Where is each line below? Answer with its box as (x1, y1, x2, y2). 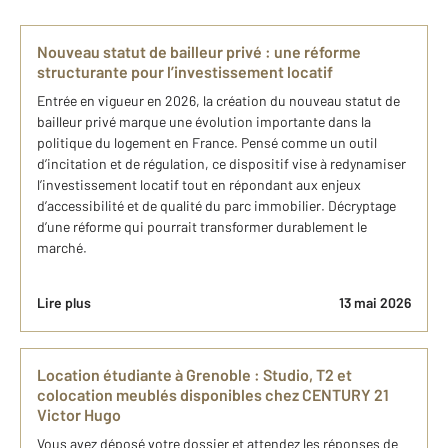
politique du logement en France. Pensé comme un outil (37, 134, 377, 151)
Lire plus (37, 294, 91, 311)
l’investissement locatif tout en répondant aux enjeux (37, 176, 361, 193)
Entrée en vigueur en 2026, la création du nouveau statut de (37, 92, 400, 109)
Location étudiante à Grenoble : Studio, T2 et (37, 365, 352, 384)
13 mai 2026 (339, 294, 411, 311)
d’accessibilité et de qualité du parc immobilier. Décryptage (37, 197, 396, 214)
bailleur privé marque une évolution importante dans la (37, 113, 371, 130)
